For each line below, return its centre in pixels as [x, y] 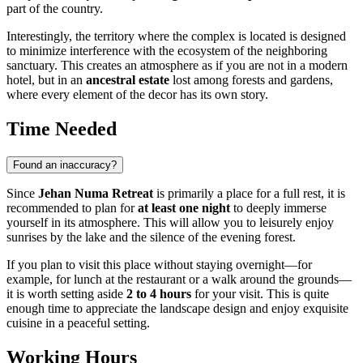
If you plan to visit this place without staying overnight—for [159, 265]
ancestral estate [128, 80]
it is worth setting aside [66, 294]
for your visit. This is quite [260, 294]
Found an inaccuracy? [65, 165]
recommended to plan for [72, 208]
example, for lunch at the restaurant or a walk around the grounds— [179, 280]
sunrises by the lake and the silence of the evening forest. [151, 237]
